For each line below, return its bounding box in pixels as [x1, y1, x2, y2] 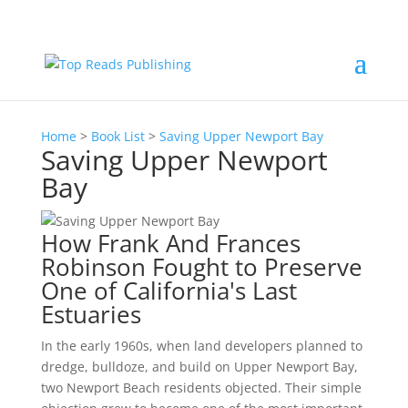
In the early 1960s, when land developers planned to [40, 337, 362, 354]
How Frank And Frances [40, 227, 301, 260]
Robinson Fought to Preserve [40, 250, 362, 283]
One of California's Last [40, 274, 297, 307]
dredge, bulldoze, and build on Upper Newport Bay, [40, 358, 358, 375]
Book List [90, 127, 145, 145]
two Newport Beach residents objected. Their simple [40, 379, 362, 396]
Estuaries [40, 298, 141, 331]
